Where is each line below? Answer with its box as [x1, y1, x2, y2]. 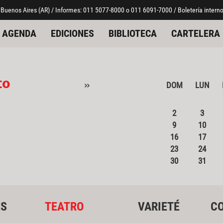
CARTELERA [171, 27, 220, 39]
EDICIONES [50, 27, 94, 39]
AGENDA [1, 27, 36, 39]
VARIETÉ [137, 199, 180, 214]
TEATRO [45, 199, 84, 214]
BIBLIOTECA [108, 27, 157, 39]
